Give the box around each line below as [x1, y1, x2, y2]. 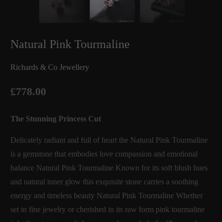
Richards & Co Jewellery [10, 62, 90, 71]
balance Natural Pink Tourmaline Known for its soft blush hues [10, 163, 208, 172]
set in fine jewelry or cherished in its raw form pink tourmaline [10, 205, 205, 214]
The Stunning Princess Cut [10, 114, 102, 123]
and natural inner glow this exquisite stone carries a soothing [10, 177, 199, 186]
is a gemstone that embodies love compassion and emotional [10, 149, 198, 158]
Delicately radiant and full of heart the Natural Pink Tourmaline [10, 135, 208, 144]
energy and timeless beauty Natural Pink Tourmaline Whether [10, 191, 203, 200]
